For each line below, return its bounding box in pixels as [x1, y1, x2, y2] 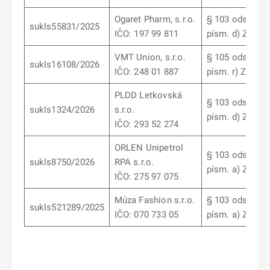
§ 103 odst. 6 [206, 97, 260, 108]
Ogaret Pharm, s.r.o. [114, 14, 196, 25]
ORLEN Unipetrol [114, 142, 184, 153]
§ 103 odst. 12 [206, 149, 266, 160]
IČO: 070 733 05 [114, 209, 179, 220]
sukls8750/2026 [29, 157, 95, 168]
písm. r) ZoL [206, 66, 257, 77]
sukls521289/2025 [29, 202, 105, 213]
